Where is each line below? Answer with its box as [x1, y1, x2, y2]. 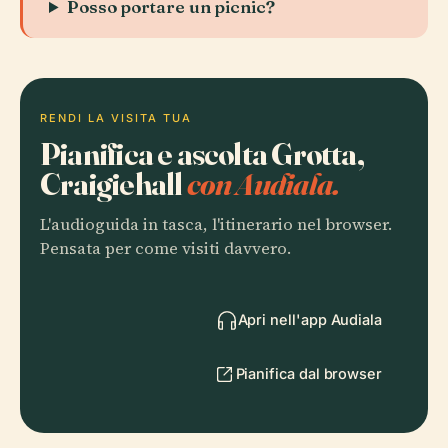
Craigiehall [40, 164, 187, 203]
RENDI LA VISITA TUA [40, 111, 192, 125]
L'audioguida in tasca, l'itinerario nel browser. [40, 213, 392, 236]
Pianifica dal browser [235, 365, 382, 382]
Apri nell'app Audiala [237, 311, 382, 328]
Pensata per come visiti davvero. [40, 237, 291, 260]
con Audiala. [186, 164, 340, 203]
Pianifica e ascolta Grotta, [40, 134, 364, 173]
